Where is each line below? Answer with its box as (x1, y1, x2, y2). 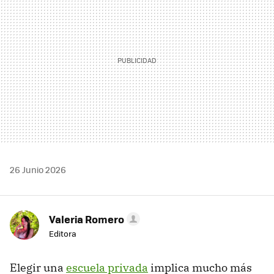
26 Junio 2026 (10, 163, 66, 176)
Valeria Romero (49, 212, 124, 227)
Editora (49, 228, 76, 240)
